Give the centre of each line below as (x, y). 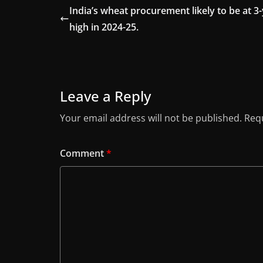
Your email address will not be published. (151, 118)
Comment (83, 154)
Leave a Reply (105, 96)
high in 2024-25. (104, 27)
